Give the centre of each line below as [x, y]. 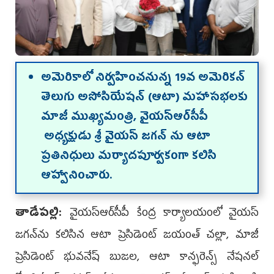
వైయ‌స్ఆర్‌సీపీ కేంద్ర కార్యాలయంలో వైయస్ [164, 214]
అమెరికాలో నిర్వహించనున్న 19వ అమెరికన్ [143, 79]
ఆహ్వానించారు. [76, 176]
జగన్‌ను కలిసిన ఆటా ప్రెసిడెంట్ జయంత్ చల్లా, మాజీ [137, 236]
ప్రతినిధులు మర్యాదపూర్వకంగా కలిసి [129, 157]
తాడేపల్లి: [43, 214]
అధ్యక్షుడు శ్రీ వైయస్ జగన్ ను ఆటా [126, 137]
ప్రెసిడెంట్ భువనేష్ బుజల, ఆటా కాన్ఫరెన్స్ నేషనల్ [137, 258]
